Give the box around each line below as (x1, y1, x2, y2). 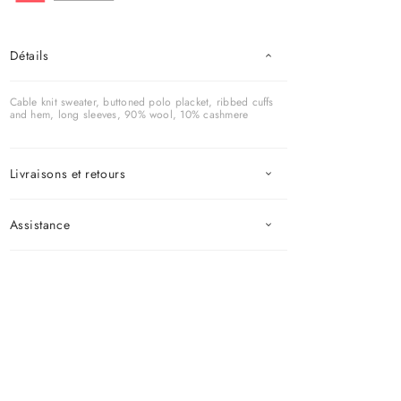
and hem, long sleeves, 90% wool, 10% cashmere (9, 106, 249, 123)
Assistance (9, 215, 71, 234)
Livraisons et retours (9, 164, 126, 183)
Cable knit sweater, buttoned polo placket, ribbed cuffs (9, 93, 274, 110)
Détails (9, 46, 49, 64)
